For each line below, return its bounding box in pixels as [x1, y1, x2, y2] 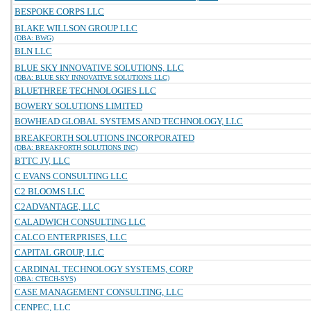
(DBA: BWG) [15, 34, 53, 42]
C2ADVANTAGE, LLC [15, 201, 100, 212]
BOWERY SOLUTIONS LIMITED [15, 101, 142, 111]
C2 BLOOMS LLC [15, 186, 85, 196]
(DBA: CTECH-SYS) [15, 275, 76, 283]
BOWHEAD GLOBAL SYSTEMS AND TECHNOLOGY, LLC [15, 116, 243, 126]
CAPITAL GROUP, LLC [15, 247, 104, 258]
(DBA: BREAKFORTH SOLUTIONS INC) [15, 144, 137, 151]
